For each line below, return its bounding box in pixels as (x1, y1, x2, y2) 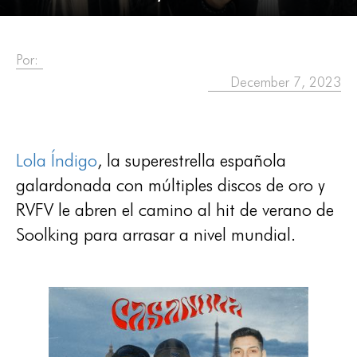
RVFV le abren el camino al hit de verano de (16, 199, 334, 220)
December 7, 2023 (230, 74, 341, 90)
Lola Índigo (16, 150, 97, 171)
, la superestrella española (97, 150, 286, 171)
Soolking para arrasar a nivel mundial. (16, 224, 296, 245)
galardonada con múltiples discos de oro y (16, 175, 325, 195)
